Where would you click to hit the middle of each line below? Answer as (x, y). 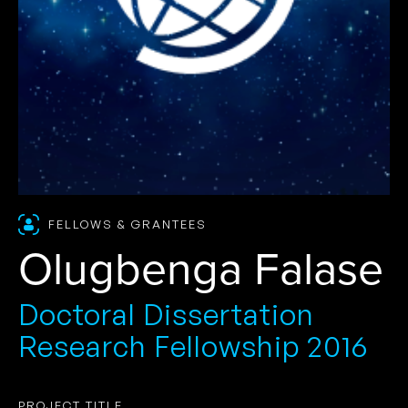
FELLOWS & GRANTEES (125, 224)
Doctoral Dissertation (166, 314)
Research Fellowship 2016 (193, 346)
